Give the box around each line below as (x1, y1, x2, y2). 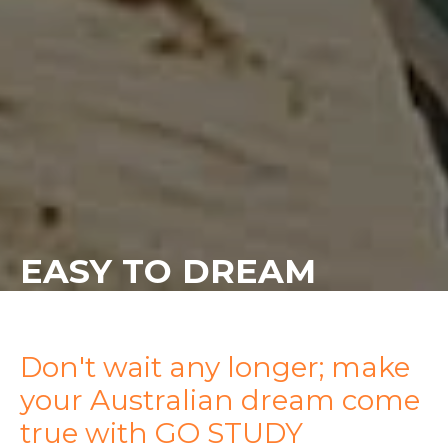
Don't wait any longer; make (20, 349, 410, 384)
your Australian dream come (20, 382, 420, 417)
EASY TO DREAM (20, 249, 316, 291)
